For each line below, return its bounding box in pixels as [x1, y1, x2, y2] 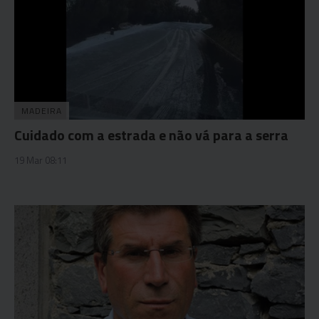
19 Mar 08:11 [14, 153, 67, 167]
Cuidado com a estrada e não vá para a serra [14, 124, 288, 146]
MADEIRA [21, 104, 62, 117]
